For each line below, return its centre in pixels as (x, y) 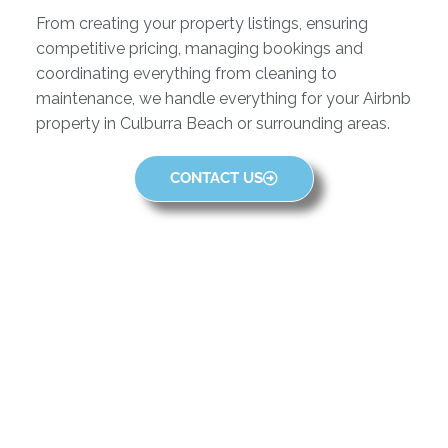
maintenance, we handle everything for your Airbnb (223, 98)
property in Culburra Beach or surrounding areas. (214, 123)
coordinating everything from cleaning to (186, 73)
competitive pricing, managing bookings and (199, 48)
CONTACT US (216, 178)
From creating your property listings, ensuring (201, 23)
